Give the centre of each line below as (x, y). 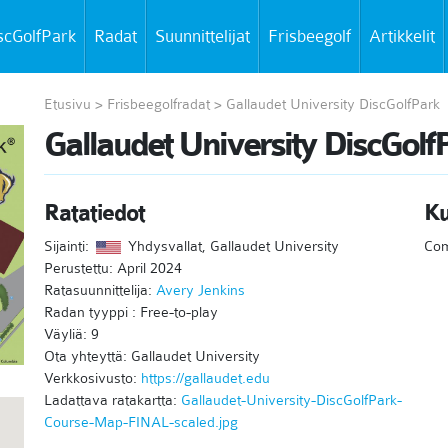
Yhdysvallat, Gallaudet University (231, 246)
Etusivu (67, 104)
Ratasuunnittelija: (99, 290)
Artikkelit (402, 36)
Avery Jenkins (200, 290)
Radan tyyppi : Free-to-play (130, 312)
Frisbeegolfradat (158, 104)
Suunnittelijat (202, 36)
